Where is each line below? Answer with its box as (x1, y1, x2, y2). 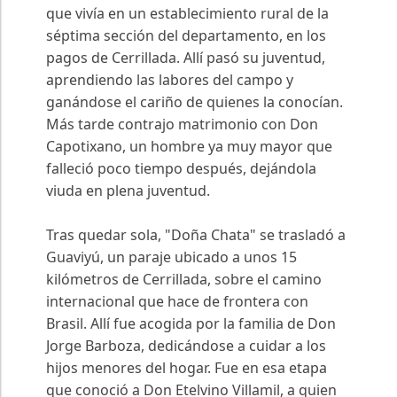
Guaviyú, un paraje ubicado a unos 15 (46, 247, 297, 268)
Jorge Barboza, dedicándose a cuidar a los (46, 336, 326, 356)
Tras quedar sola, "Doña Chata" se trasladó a (46, 225, 346, 245)
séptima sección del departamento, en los (46, 26, 326, 46)
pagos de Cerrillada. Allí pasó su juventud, (46, 48, 325, 68)
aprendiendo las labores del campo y (46, 70, 293, 90)
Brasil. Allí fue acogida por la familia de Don (46, 314, 336, 334)
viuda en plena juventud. (46, 181, 210, 201)
